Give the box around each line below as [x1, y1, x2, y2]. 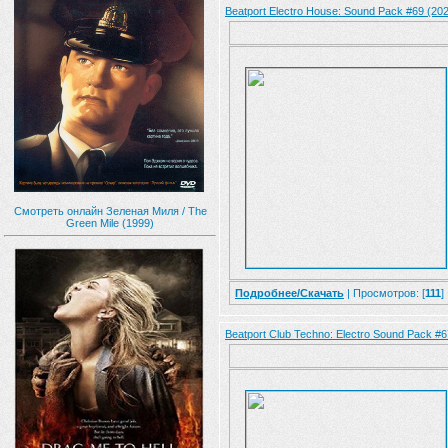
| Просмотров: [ [344, 287, 425, 299]
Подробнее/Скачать [235, 287, 344, 299]
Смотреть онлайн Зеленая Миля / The [13, 205, 207, 217]
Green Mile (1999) [66, 217, 154, 229]
